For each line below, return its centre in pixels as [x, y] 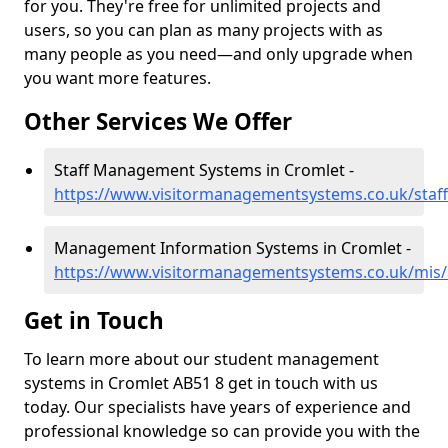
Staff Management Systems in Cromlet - [204, 170]
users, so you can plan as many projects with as [203, 30]
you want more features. [117, 78]
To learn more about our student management [201, 359]
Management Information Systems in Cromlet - [232, 248]
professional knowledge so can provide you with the [222, 431]
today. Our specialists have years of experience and [217, 407]
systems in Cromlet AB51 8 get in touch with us [201, 383]
